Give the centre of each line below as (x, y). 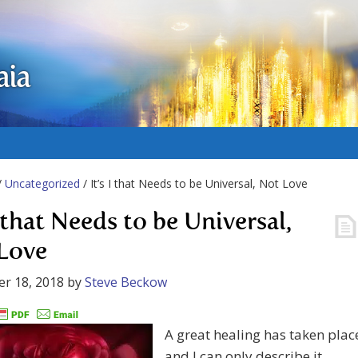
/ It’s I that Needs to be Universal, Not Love (194, 183)
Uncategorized (42, 183)
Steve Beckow (126, 282)
